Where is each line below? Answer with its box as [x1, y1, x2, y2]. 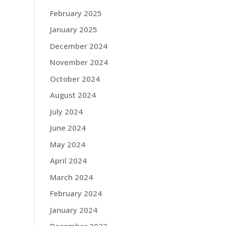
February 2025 [49, 8, 102, 18]
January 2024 [49, 204, 97, 215]
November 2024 [49, 57, 108, 67]
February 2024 [49, 188, 102, 198]
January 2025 [49, 24, 97, 34]
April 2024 [49, 155, 87, 165]
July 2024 [49, 106, 83, 117]
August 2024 [49, 90, 96, 100]
